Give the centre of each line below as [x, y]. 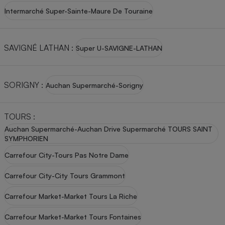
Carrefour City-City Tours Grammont [65, 175]
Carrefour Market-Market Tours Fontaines [73, 216]
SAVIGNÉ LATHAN [37, 47]
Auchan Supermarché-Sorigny [94, 85]
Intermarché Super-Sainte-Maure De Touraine [79, 11]
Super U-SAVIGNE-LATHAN [119, 48]
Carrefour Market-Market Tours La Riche [71, 196]
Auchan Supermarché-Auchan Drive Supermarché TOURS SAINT [108, 129]
